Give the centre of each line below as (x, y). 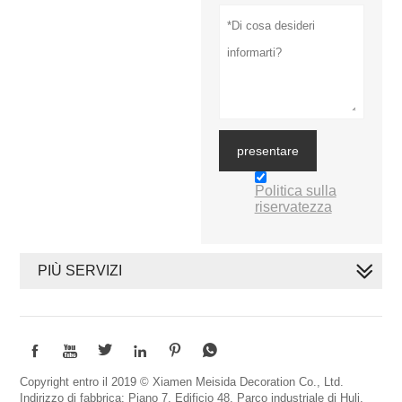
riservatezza (293, 207)
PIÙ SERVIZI (80, 271)
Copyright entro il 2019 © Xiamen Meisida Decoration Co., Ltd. (182, 382)
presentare (267, 151)
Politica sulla (295, 191)
